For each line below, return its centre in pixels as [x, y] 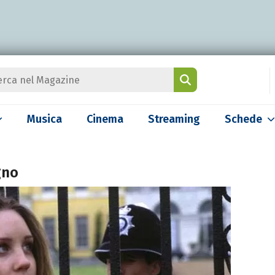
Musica [45, 119]
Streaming [174, 119]
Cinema [105, 119]
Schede [243, 119]
